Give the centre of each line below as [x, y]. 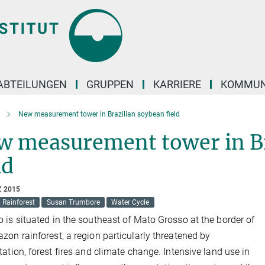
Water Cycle [130, 202]
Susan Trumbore [73, 202]
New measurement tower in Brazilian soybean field [99, 114]
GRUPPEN [110, 84]
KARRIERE [177, 84]
